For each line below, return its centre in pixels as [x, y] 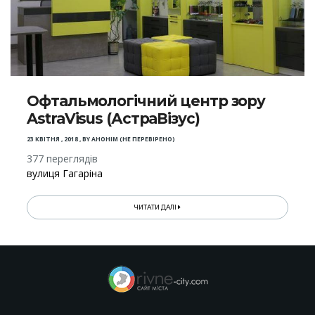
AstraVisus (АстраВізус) [113, 118]
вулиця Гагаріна [65, 173]
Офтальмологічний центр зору [146, 101]
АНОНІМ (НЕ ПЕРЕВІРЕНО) [134, 139]
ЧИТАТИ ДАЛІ [156, 207]
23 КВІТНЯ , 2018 [53, 139]
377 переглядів [63, 158]
